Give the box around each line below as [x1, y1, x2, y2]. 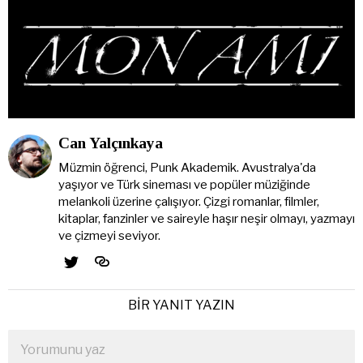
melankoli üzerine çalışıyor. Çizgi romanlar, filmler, [58, 194, 319, 210]
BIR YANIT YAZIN [128, 297, 235, 314]
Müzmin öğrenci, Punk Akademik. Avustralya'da [58, 160, 316, 176]
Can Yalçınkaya [58, 135, 163, 152]
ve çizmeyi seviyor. [58, 228, 160, 244]
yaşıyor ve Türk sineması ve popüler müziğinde [58, 177, 310, 193]
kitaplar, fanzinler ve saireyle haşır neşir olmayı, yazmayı [58, 211, 355, 227]
